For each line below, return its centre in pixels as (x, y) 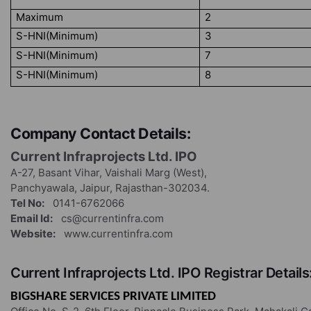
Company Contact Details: (100, 133)
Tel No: (27, 203)
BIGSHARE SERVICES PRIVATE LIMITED (113, 297)
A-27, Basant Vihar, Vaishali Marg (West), (109, 173)
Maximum (40, 17)
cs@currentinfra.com (108, 218)
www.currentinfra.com (114, 234)
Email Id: (32, 218)
